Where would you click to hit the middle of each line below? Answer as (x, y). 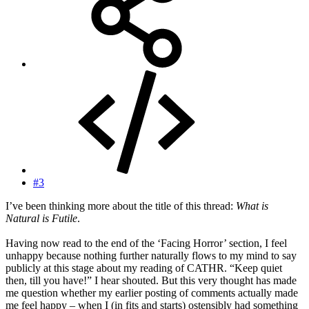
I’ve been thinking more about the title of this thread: (121, 206)
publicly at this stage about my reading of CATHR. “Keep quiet (144, 268)
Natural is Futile (41, 218)
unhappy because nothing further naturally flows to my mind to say (151, 255)
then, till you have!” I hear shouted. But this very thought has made (151, 280)
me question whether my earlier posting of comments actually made (152, 292)
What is (252, 206)
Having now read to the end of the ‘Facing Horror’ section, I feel (146, 243)
